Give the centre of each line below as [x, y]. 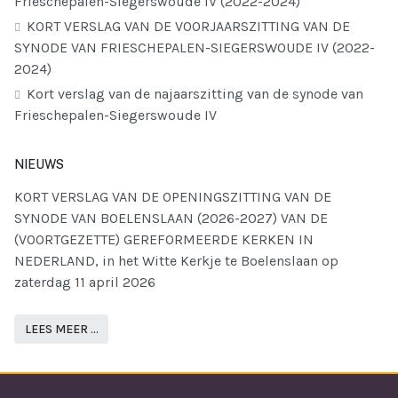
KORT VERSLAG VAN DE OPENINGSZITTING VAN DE [173, 196]
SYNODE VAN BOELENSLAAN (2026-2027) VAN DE [171, 218]
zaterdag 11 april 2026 [85, 282]
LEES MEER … [61, 329]
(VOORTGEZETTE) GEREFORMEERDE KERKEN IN [164, 239]
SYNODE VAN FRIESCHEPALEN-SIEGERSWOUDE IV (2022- [195, 47]
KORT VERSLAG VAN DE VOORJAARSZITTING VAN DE [187, 26]
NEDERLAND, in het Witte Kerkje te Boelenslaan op [176, 260]
